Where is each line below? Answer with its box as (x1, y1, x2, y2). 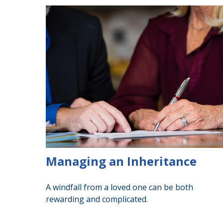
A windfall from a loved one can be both (46, 182, 193, 193)
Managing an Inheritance (46, 153, 197, 170)
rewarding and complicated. (46, 194, 148, 205)
